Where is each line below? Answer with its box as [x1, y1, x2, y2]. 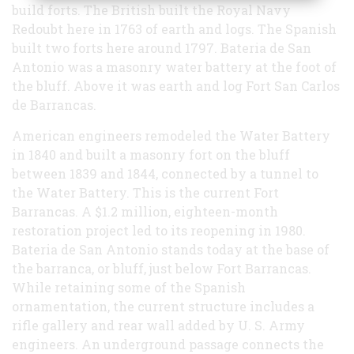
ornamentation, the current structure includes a [12, 297, 314, 314]
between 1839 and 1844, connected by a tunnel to [12, 164, 318, 182]
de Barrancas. [12, 96, 96, 113]
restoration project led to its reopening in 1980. [12, 221, 306, 239]
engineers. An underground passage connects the [12, 335, 324, 352]
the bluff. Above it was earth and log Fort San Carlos [12, 77, 340, 94]
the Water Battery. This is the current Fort [12, 183, 279, 201]
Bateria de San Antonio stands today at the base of [12, 240, 330, 258]
